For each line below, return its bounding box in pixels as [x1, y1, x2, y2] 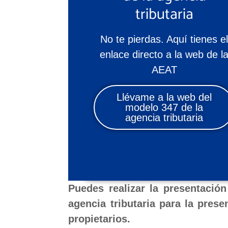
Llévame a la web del [117, 92, 212, 103]
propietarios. [68, 213, 131, 225]
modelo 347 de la [125, 102, 204, 113]
